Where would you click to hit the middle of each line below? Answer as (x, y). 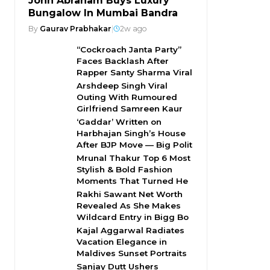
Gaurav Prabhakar (76, 29)
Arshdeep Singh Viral (122, 86)
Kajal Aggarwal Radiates (130, 230)
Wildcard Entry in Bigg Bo (133, 217)
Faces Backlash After (123, 61)
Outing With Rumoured (127, 97)
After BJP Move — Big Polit (134, 145)
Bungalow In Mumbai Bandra (103, 13)
